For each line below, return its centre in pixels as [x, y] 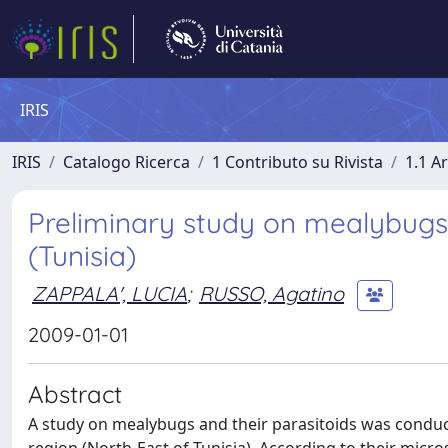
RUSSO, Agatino [271, 293]
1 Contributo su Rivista [297, 162]
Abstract [75, 394]
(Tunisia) [82, 255]
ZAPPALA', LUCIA [109, 293]
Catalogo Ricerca [126, 162]
